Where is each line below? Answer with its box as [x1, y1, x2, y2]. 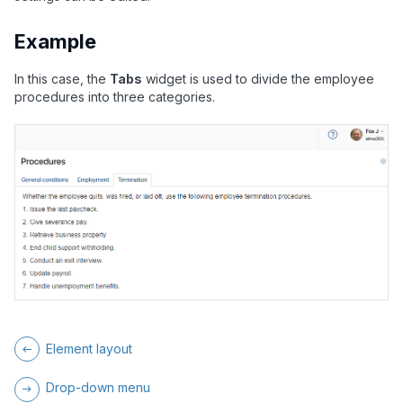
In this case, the [14, 70, 110, 86]
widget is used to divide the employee [142, 70, 374, 86]
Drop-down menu [46, 379, 150, 395]
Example [14, 29, 96, 53]
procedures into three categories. [14, 88, 215, 104]
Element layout [46, 340, 132, 356]
